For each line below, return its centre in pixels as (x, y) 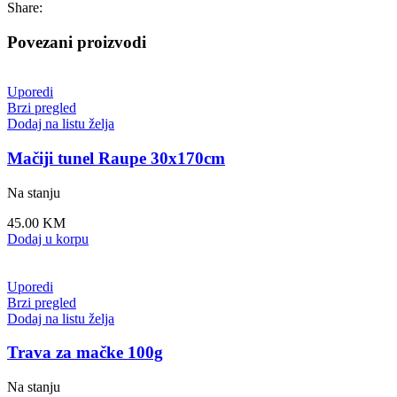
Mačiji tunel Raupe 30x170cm (116, 159)
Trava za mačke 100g (85, 353)
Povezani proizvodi (77, 42)
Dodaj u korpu (48, 238)
